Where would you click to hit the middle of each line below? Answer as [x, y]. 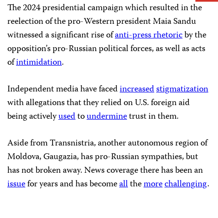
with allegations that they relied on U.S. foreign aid [99, 103]
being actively [33, 117]
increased [137, 90]
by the [194, 36]
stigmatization [182, 90]
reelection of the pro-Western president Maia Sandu [102, 22]
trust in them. [153, 117]
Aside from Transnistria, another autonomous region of [107, 144]
